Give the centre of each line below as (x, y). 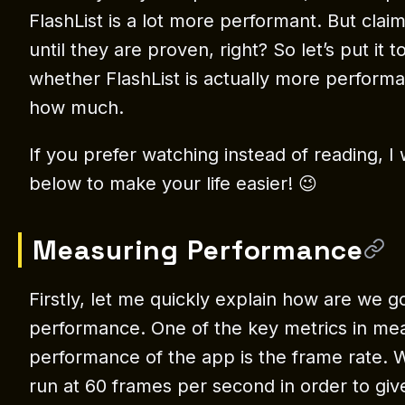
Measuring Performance (198, 250)
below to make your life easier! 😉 (173, 184)
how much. (76, 108)
